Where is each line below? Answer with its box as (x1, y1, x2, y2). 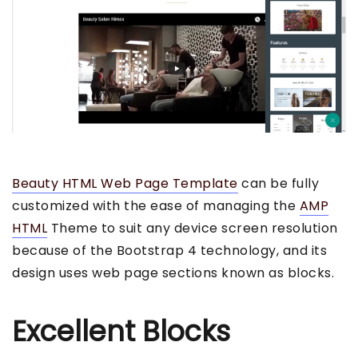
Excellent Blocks (12, 311, 230, 351)
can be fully (237, 173, 319, 193)
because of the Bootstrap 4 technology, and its (12, 241, 327, 260)
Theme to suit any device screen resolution (47, 218, 338, 237)
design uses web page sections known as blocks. (12, 263, 334, 282)
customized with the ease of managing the (12, 196, 300, 215)
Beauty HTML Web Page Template (12, 173, 238, 193)
